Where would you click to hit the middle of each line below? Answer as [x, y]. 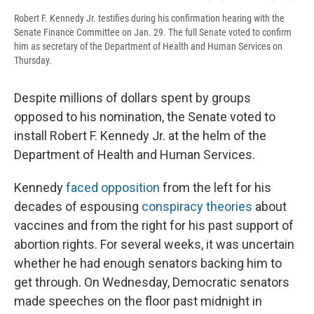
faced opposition [113, 188]
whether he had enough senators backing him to [148, 264]
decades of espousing [78, 207]
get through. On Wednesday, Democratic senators [152, 282]
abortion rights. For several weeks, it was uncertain [154, 245]
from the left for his [216, 188]
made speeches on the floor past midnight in [138, 301]
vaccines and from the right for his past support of [154, 226]
